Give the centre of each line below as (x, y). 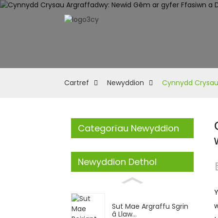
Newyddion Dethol (117, 162)
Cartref (77, 83)
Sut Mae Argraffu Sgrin (150, 206)
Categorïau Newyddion (128, 128)
